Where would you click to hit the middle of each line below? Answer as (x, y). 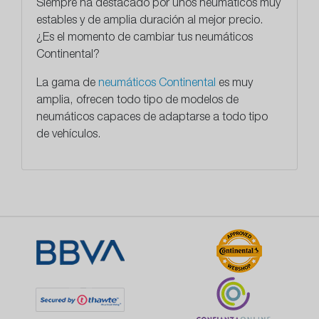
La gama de (67, 84)
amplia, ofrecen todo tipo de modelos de (137, 101)
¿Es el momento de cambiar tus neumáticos (145, 39)
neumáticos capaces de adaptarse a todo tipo (152, 119)
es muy (234, 84)
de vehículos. (70, 136)
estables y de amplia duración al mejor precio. (150, 22)
